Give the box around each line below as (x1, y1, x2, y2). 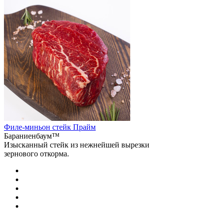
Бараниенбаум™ (4, 132, 60, 141)
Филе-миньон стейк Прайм (4, 123, 96, 132)
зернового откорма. (4, 149, 69, 158)
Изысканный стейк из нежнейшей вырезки (4, 141, 149, 149)
